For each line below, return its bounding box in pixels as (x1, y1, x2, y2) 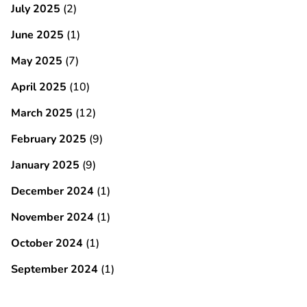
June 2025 (11, 27, 64, 42)
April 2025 (11, 79, 66, 95)
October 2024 (11, 236, 83, 251)
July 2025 (11, 1, 60, 16)
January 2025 (11, 158, 79, 173)
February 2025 (11, 132, 86, 147)
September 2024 (11, 262, 98, 277)
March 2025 (11, 106, 73, 121)
